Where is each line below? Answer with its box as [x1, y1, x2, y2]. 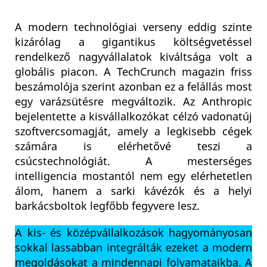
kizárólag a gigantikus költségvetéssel [15, 35, 252, 51]
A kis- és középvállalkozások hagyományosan [15, 225, 252, 241]
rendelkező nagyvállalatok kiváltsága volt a [15, 49, 252, 66]
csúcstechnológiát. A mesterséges [15, 154, 252, 170]
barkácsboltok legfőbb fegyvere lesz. [15, 198, 200, 215]
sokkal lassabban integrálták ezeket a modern [15, 240, 252, 256]
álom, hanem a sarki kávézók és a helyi [15, 184, 252, 200]
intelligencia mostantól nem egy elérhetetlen [15, 169, 252, 185]
